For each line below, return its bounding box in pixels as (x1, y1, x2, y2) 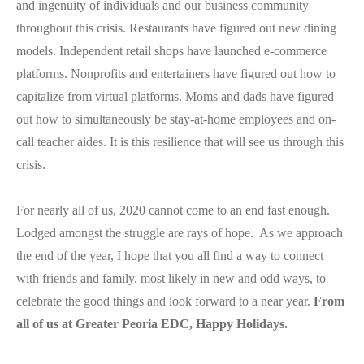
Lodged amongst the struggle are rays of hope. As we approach (16, 226, 343, 240)
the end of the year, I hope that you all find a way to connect (16, 249, 323, 263)
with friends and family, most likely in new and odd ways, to (16, 271, 326, 286)
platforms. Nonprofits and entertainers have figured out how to (16, 67, 336, 81)
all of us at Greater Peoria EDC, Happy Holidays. (16, 317, 288, 331)
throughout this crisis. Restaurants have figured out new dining (16, 21, 336, 36)
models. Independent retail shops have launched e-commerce (16, 44, 327, 58)
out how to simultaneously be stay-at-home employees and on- (16, 112, 336, 127)
